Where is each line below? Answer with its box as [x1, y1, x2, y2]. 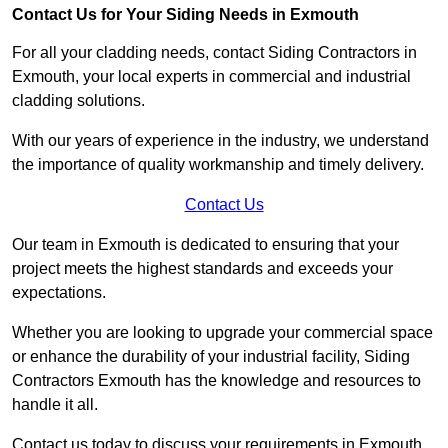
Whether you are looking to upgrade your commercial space [12, 324, 433, 342]
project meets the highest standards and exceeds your [12, 260, 393, 278]
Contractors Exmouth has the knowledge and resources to [12, 372, 421, 390]
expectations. [12, 284, 110, 302]
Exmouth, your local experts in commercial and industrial [12, 68, 411, 86]
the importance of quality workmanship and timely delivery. [12, 156, 428, 174]
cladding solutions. [12, 92, 149, 110]
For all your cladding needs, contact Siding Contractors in [12, 44, 417, 62]
